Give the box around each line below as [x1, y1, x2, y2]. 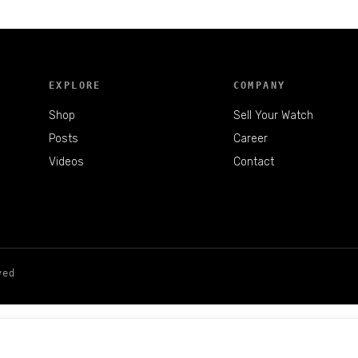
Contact [233, 155, 274, 169]
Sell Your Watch [233, 109, 313, 122]
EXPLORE [49, 80, 101, 91]
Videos [49, 155, 85, 169]
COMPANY [233, 80, 286, 91]
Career [233, 132, 268, 145]
